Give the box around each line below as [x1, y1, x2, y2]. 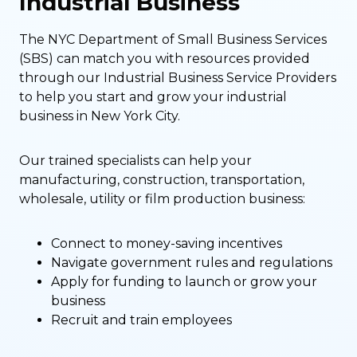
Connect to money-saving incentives [51, 236, 282, 251]
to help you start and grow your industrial [19, 89, 287, 104]
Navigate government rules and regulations [51, 255, 332, 270]
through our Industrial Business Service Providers [19, 70, 336, 85]
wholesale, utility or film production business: [19, 191, 305, 206]
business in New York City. [19, 108, 180, 124]
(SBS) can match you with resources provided [19, 51, 310, 66]
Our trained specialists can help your [19, 153, 252, 168]
